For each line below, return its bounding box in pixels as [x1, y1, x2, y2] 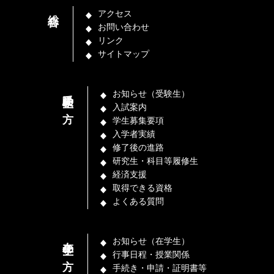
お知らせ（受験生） [113, 89, 190, 98]
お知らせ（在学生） [113, 236, 190, 246]
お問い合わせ [98, 22, 150, 32]
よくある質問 [113, 196, 165, 206]
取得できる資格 [113, 183, 173, 193]
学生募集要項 [113, 116, 165, 125]
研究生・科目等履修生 [113, 156, 199, 166]
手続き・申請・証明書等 [113, 263, 207, 273]
